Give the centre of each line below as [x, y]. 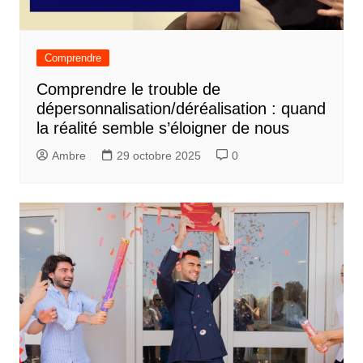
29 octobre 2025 [158, 155]
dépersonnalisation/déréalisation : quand [181, 108]
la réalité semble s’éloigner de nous [162, 128]
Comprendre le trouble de [128, 89]
